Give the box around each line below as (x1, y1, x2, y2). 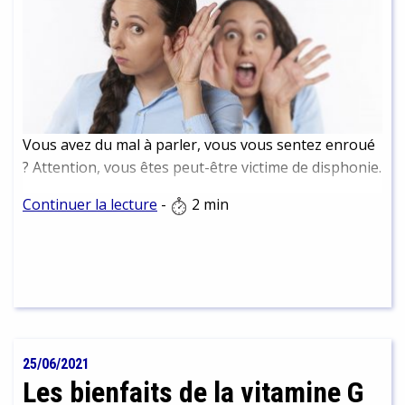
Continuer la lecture (23, 194, 157, 215)
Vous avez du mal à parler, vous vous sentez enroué (23, 135, 375, 155)
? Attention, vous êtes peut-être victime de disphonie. (23, 157, 381, 178)
